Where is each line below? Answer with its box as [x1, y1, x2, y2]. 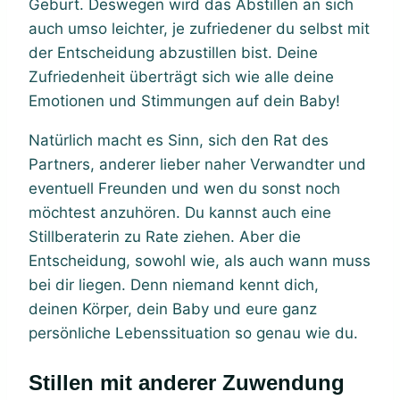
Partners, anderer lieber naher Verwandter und [29, 154, 366, 173]
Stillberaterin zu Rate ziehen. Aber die [29, 227, 301, 246]
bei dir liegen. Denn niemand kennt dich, [29, 275, 319, 294]
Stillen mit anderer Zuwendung [29, 370, 43, 395]
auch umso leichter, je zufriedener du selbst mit [29, 19, 370, 37]
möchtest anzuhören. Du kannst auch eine [29, 203, 331, 221]
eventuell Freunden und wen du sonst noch [29, 179, 340, 197]
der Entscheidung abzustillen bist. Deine [29, 43, 318, 62]
